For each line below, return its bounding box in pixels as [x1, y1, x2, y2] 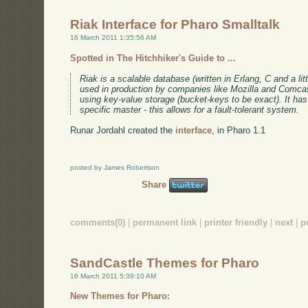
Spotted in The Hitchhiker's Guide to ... [70, 53, 236, 64]
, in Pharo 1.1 [212, 124, 266, 135]
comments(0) [70, 217, 126, 228]
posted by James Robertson [70, 164, 160, 172]
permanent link [133, 217, 197, 228]
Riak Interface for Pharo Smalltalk [70, 17, 280, 32]
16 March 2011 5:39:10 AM [70, 272, 157, 280]
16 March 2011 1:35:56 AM [70, 34, 157, 42]
